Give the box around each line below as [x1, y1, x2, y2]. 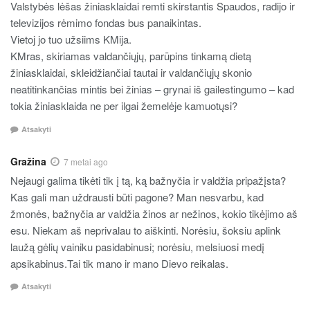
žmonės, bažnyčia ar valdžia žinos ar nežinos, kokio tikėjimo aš [10, 206, 298, 221]
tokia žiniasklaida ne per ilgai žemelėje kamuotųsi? [10, 98, 237, 113]
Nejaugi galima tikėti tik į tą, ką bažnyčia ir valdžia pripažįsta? [10, 172, 286, 188]
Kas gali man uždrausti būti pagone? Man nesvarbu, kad [10, 189, 264, 204]
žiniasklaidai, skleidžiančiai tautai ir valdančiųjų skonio [10, 65, 252, 80]
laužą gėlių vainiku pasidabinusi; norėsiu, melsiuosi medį [10, 239, 264, 254]
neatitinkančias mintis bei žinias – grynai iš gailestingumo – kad [10, 82, 294, 97]
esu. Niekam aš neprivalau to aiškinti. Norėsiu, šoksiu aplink [10, 222, 281, 237]
